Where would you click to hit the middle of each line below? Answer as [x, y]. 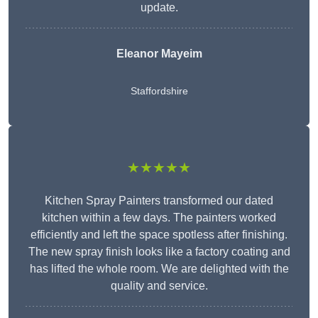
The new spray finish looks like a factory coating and [159, 252]
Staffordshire [159, 91]
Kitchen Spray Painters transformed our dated [159, 201]
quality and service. [159, 286]
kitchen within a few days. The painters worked [159, 218]
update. [159, 8]
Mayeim [180, 54]
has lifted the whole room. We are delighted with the [159, 269]
